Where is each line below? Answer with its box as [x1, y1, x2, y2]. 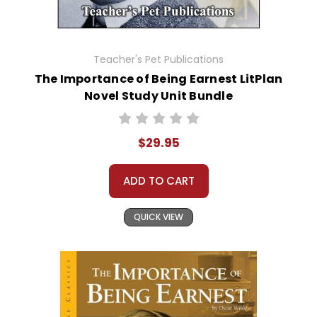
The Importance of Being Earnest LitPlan [34, 71, 283, 88]
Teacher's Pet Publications [93, 52, 224, 67]
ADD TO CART [122, 173, 195, 189]
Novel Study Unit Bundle [84, 88, 233, 105]
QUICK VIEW [134, 211, 183, 224]
